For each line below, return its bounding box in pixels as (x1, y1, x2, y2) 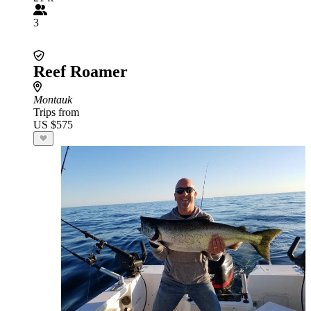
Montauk (33, 94, 72, 106)
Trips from (33, 106, 79, 118)
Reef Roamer (33, 62, 128, 81)
